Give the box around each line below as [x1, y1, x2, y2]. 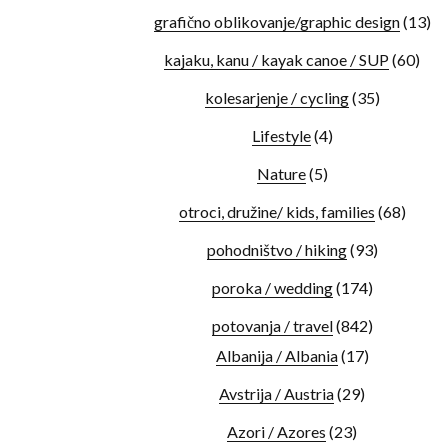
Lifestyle [251, 126, 311, 145]
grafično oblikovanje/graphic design [153, 12, 400, 31]
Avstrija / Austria [219, 384, 334, 403]
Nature [256, 164, 306, 183]
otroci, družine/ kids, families [178, 202, 375, 221]
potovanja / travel [211, 316, 333, 335]
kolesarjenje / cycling [204, 88, 349, 107]
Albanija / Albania [215, 346, 338, 365]
